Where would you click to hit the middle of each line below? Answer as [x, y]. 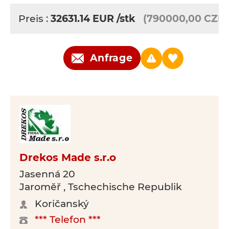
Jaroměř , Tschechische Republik [101, 187]
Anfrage [111, 58]
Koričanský [62, 204]
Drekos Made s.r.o [68, 157]
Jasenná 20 [47, 174]
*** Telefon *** [68, 220]
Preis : [35, 19]
